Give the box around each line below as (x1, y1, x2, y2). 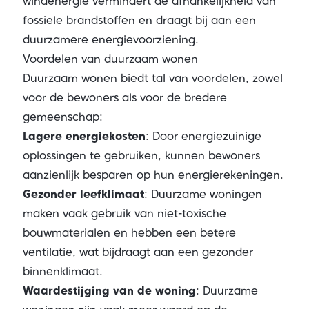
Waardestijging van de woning (22, 284, 196, 297)
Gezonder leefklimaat (22, 188, 144, 201)
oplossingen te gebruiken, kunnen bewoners (22, 149, 260, 162)
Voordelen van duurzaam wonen (22, 52, 198, 66)
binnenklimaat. (22, 265, 103, 278)
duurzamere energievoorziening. (22, 33, 199, 46)
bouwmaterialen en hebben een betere (22, 226, 236, 239)
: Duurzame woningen (143, 188, 262, 201)
